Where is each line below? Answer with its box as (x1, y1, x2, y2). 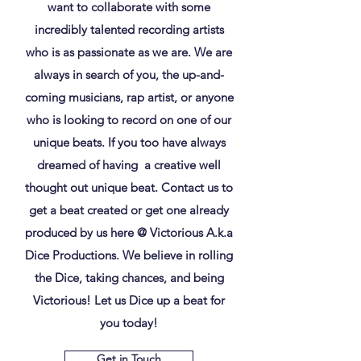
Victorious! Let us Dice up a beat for (33, 293, 225, 308)
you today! (100, 315, 158, 330)
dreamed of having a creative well (37, 157, 221, 172)
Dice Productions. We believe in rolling (25, 247, 233, 263)
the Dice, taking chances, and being (34, 270, 224, 285)
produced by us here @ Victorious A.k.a (25, 225, 233, 240)
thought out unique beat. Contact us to (25, 180, 233, 195)
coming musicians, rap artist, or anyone (24, 89, 234, 105)
